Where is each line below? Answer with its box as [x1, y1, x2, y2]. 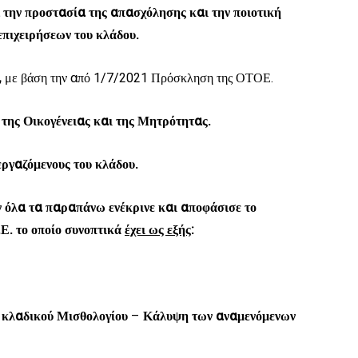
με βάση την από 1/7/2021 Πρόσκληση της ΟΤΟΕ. [5, 69, 273, 88]
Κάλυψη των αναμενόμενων [143, 307, 296, 326]
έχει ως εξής [125, 221, 191, 240]
